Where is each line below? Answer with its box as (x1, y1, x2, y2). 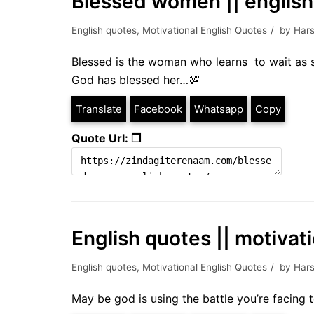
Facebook (134, 102, 182, 116)
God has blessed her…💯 (71, 73, 200, 87)
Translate (76, 102, 122, 116)
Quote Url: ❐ (71, 131, 141, 145)
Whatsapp (194, 102, 243, 116)
